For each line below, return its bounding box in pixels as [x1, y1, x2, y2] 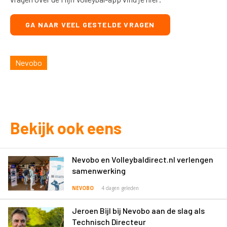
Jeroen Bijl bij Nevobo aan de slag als [72, 206, 205, 215]
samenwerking [72, 166, 126, 175]
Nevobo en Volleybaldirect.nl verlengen [72, 155, 213, 164]
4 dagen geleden [101, 185, 139, 191]
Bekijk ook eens [10, 118, 122, 137]
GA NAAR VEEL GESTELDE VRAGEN [25, 20, 155, 29]
